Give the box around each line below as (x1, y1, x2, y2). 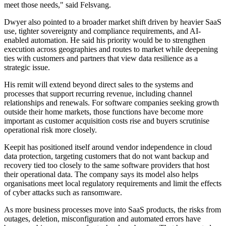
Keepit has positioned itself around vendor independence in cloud (4, 143, 212, 152)
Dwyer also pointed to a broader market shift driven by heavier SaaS (4, 18, 221, 27)
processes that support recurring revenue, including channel (4, 89, 192, 98)
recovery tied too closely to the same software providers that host (4, 161, 209, 170)
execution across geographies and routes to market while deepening (4, 45, 218, 54)
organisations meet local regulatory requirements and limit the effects (4, 179, 221, 188)
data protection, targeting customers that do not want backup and (4, 152, 209, 161)
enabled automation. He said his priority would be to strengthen (4, 36, 205, 45)
